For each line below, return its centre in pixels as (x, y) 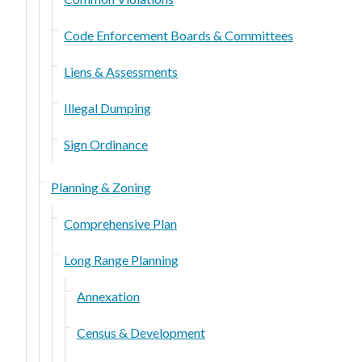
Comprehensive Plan (120, 223)
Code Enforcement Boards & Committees (179, 35)
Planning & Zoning (101, 187)
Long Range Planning (121, 259)
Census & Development (141, 332)
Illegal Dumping (107, 107)
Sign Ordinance (106, 144)
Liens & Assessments (121, 71)
